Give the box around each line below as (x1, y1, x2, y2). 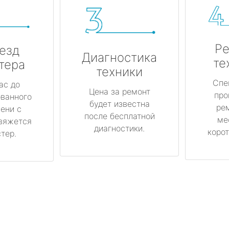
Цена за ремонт (88, 86, 150, 97)
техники (96, 64, 143, 80)
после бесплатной (84, 111, 155, 122)
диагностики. (94, 123, 145, 134)
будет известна (89, 99, 150, 109)
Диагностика (82, 50, 157, 65)
